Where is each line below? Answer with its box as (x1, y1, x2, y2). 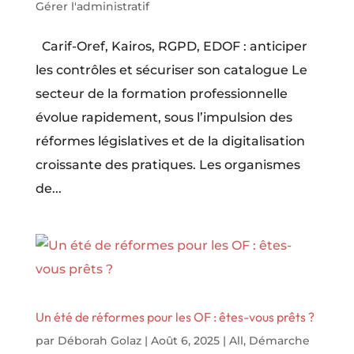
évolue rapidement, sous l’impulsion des (35, 110, 292, 126)
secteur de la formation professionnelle (35, 86, 288, 102)
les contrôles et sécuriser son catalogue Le (35, 62, 307, 78)
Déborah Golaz (57, 333, 141, 348)
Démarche (248, 333, 310, 348)
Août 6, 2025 (150, 333, 220, 348)
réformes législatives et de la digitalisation (35, 134, 305, 149)
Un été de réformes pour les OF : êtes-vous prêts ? (35, 309, 314, 326)
